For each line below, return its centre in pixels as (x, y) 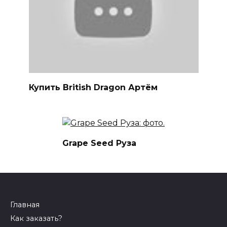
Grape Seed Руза (99, 143)
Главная (25, 204)
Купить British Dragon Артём (93, 87)
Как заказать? (36, 218)
